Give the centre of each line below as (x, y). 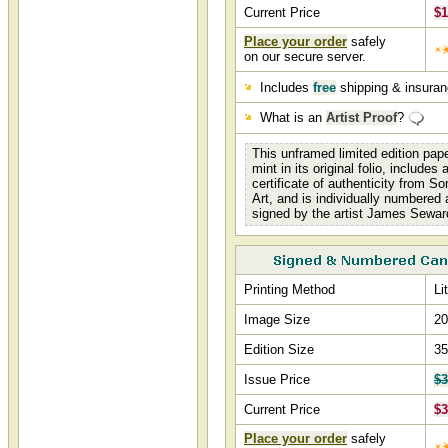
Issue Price (277, 379)
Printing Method (289, 289)
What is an (291, 117)
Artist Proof (361, 117)
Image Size (277, 319)
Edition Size (279, 349)
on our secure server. (305, 56)
